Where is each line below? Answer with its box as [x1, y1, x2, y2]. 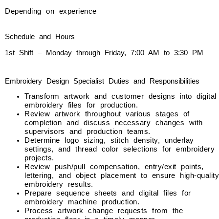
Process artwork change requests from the [24, 206, 183, 215]
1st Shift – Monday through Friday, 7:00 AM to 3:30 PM [5, 48, 203, 57]
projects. [24, 153, 54, 162]
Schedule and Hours [5, 32, 75, 41]
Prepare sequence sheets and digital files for [24, 189, 191, 197]
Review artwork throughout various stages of [24, 109, 190, 118]
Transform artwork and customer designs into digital [24, 92, 217, 101]
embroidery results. [24, 180, 93, 189]
